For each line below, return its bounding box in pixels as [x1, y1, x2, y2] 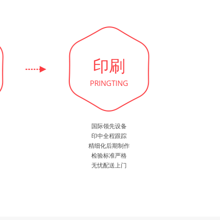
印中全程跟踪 [91, 132, 127, 140]
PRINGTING [90, 78, 129, 88]
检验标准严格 [91, 151, 127, 160]
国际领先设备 [91, 122, 127, 130]
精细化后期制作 [88, 141, 130, 150]
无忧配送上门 [91, 161, 127, 169]
